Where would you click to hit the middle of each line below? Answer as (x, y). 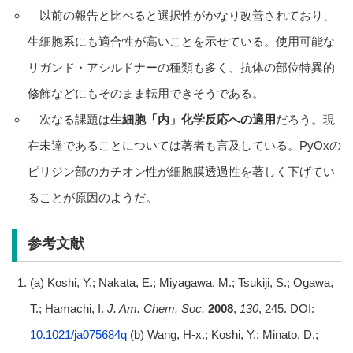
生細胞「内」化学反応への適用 (193, 119)
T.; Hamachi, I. (68, 309)
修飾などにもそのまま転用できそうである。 (145, 93)
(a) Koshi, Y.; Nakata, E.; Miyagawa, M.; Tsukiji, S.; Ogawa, (181, 283)
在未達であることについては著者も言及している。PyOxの (184, 145)
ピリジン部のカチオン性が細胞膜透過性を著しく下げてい (181, 171)
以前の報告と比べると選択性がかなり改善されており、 (181, 15)
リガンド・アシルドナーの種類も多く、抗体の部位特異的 (181, 67)
